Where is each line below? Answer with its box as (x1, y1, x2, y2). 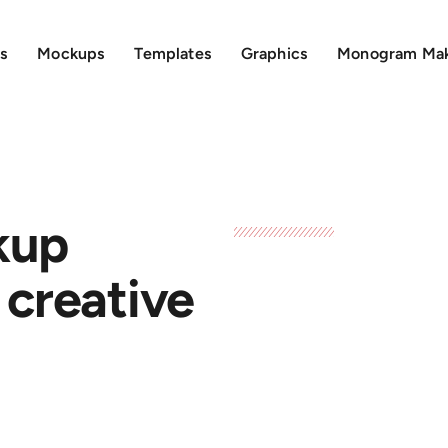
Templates (134, 44, 211, 63)
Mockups (37, 44, 105, 63)
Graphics (240, 44, 308, 63)
